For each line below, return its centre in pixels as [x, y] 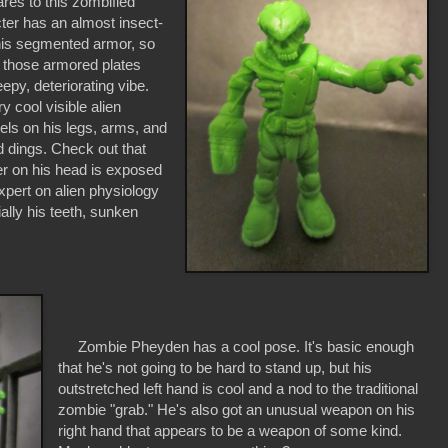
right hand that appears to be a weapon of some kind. [230, 430]
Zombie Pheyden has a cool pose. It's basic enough [236, 346]
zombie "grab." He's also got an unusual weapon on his [237, 409]
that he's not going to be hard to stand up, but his [215, 367]
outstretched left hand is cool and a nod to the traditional [238, 388]
